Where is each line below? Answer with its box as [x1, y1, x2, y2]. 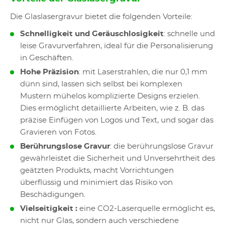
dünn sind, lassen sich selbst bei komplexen [20, 80, 182, 88]
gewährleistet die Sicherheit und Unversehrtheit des [20, 155, 215, 162]
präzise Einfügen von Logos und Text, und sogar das [20, 117, 213, 124]
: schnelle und [164, 30, 215, 38]
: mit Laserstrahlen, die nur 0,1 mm [79, 68, 207, 76]
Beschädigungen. [20, 191, 85, 198]
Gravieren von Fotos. [20, 129, 96, 136]
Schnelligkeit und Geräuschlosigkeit [20, 30, 164, 38]
